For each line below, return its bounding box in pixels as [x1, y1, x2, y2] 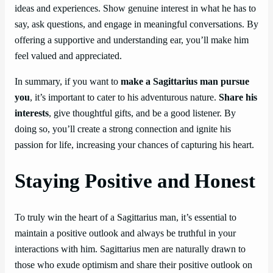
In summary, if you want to [15, 76, 121, 88]
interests [15, 108, 49, 119]
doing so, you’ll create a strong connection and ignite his [15, 124, 231, 135]
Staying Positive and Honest [15, 170, 255, 193]
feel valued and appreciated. [15, 50, 122, 62]
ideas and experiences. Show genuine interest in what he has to [15, 2, 256, 14]
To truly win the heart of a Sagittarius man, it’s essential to [15, 212, 236, 224]
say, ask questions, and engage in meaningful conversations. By [15, 18, 258, 30]
